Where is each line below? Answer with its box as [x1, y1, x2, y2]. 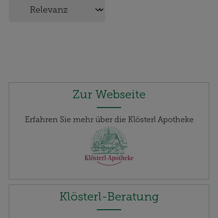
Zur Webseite [73, 87, 145, 102]
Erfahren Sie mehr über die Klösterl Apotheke [24, 115, 194, 125]
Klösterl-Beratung [59, 189, 159, 204]
